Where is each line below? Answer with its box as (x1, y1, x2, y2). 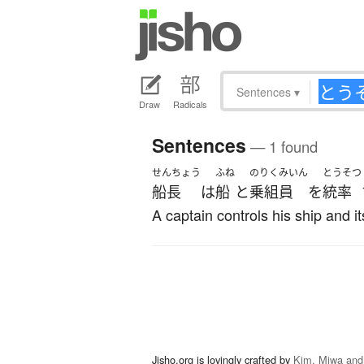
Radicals (173, 97, 207, 111)
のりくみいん (249, 166, 308, 180)
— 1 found (246, 136, 318, 158)
